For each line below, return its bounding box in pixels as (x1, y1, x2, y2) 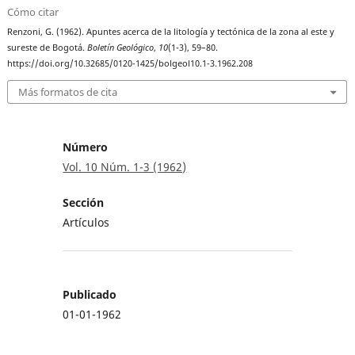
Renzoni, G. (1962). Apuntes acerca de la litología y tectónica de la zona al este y (7, 26, 335, 38)
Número (63, 139, 109, 155)
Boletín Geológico (87, 42, 155, 54)
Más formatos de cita (18, 84, 118, 99)
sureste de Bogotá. (7, 42, 88, 54)
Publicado (63, 287, 117, 302)
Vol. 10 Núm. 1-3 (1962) (63, 158, 187, 174)
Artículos (63, 214, 110, 230)
